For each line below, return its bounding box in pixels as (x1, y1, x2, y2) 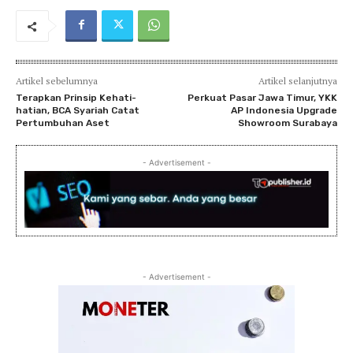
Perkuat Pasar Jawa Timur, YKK (187, 91, 337, 103)
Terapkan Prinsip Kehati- (16, 91, 136, 103)
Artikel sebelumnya (16, 74, 98, 87)
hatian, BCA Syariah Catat (16, 104, 139, 116)
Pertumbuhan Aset (16, 117, 110, 128)
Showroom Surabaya (237, 117, 337, 128)
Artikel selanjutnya (258, 74, 337, 87)
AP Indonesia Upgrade (230, 104, 337, 116)
